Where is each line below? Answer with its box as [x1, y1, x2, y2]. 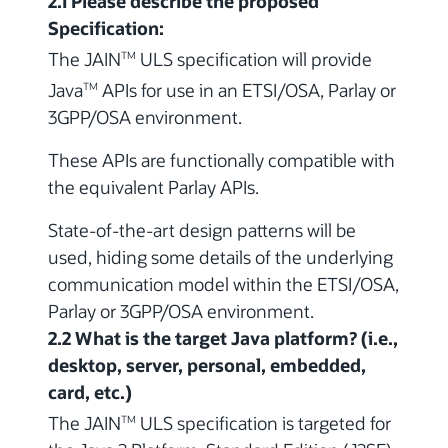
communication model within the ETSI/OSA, [48, 272, 399, 297]
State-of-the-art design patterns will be [48, 218, 356, 243]
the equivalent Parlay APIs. [48, 175, 259, 200]
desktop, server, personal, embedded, [48, 353, 366, 378]
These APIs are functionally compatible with [48, 148, 395, 173]
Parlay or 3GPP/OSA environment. [48, 299, 314, 324]
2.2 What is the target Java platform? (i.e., [48, 326, 398, 351]
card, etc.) [48, 380, 132, 405]
